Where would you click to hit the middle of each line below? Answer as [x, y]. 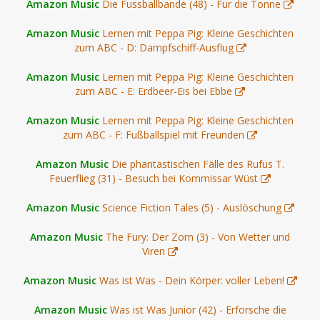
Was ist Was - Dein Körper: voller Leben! [191, 280]
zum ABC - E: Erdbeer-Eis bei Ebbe [154, 91]
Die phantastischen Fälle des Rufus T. [198, 164]
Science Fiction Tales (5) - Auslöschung [191, 207]
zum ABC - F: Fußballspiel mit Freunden [154, 134]
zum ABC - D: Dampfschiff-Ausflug [154, 47]
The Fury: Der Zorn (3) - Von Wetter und [198, 236]
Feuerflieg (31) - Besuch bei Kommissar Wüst [154, 178]
